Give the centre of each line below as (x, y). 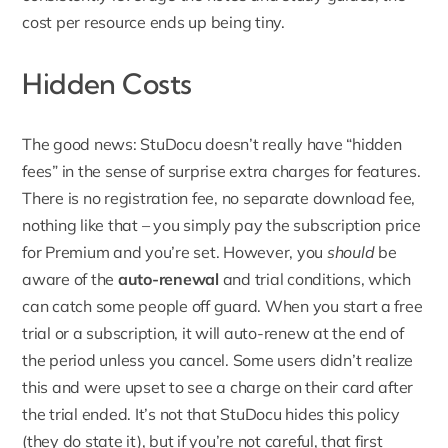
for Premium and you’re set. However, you (174, 252)
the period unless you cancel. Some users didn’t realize (218, 360)
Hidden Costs (107, 84)
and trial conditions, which (314, 279)
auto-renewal (168, 279)
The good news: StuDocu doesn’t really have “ (187, 144)
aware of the (70, 279)
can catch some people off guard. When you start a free (222, 306)
